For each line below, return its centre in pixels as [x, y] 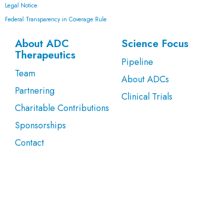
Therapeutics [45, 55]
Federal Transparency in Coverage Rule [56, 20]
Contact [29, 143]
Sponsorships [40, 126]
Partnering [35, 91]
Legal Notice [21, 6]
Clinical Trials [147, 97]
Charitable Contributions [62, 108]
